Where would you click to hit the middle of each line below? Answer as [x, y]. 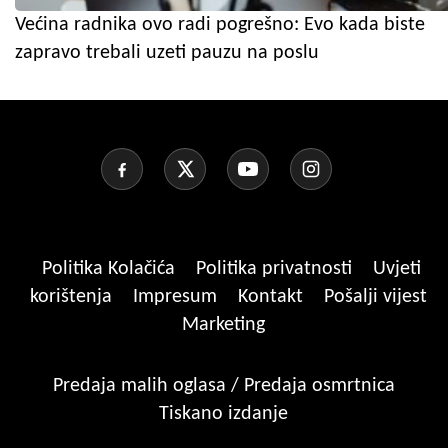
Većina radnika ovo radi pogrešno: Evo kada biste [220, 24]
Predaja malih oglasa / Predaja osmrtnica [223, 385]
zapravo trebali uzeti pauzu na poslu [167, 52]
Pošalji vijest [375, 296]
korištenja [73, 296]
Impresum [177, 296]
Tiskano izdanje [223, 413]
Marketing [223, 324]
